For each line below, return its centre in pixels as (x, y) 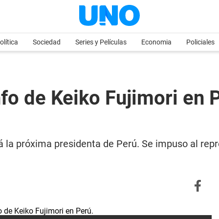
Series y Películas (101, 42)
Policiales (200, 42)
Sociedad (47, 42)
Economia (156, 42)
